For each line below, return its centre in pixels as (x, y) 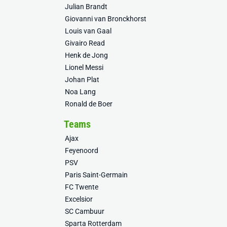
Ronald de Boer (89, 104)
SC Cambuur (85, 211)
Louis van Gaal (88, 31)
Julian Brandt (86, 7)
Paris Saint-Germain (96, 175)
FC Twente (82, 187)
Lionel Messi (84, 67)
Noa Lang (80, 92)
